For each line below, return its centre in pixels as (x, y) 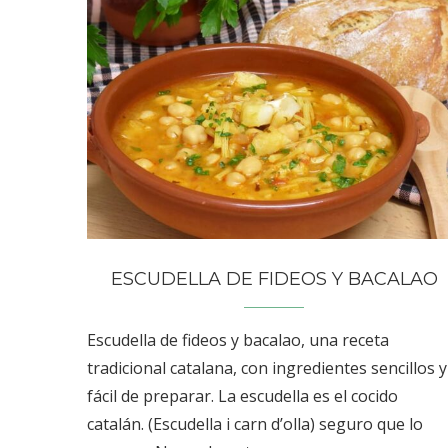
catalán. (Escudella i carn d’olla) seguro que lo (255, 423)
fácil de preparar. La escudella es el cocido (242, 395)
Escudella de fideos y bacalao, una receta (238, 339)
